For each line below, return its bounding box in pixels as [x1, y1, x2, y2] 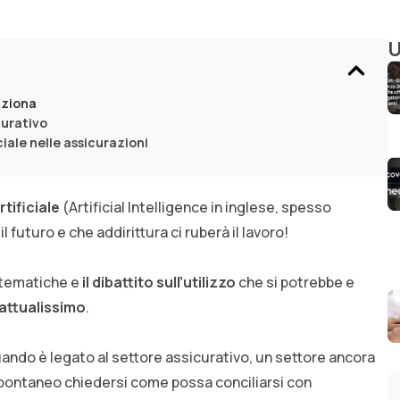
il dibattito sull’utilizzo [82, 272, 236, 293]
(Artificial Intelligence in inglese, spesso [60, 197, 331, 218]
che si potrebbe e [236, 272, 354, 293]
